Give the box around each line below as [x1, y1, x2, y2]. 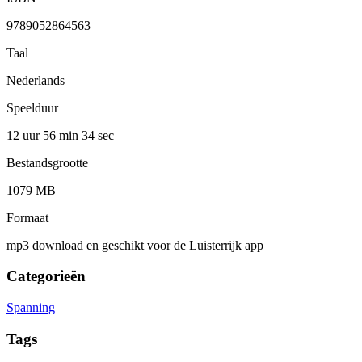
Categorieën [6, 267, 86, 285]
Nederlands [6, 73, 65, 87]
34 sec [82, 128, 114, 142]
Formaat [6, 210, 48, 225]
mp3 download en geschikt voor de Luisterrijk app [6, 238, 263, 252]
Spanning [6, 301, 55, 315]
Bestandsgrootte [6, 155, 88, 170]
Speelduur [6, 100, 58, 115]
